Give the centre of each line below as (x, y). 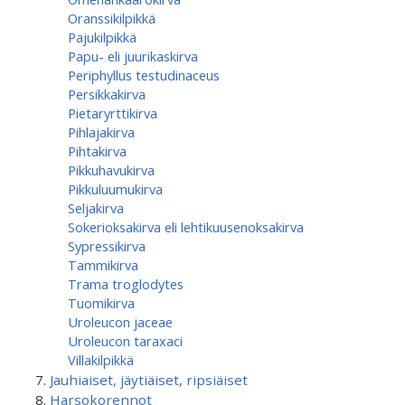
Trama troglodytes (126, 284)
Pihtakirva (97, 151)
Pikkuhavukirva (111, 170)
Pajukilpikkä (102, 37)
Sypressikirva (107, 246)
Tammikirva (103, 265)
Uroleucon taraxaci (125, 341)
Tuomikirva (101, 303)
